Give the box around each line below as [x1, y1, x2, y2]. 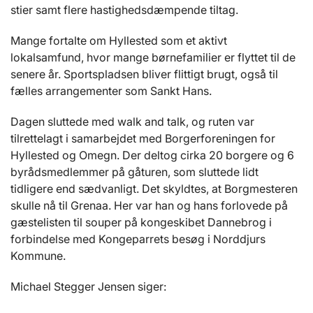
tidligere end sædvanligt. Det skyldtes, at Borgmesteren [10, 182, 298, 196]
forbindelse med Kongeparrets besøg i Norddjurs [10, 232, 265, 247]
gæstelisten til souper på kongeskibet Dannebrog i [10, 215, 272, 230]
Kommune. [10, 249, 68, 263]
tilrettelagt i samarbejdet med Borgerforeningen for [10, 131, 275, 146]
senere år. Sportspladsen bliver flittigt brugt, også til [10, 67, 278, 82]
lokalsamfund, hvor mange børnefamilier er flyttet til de [10, 50, 296, 65]
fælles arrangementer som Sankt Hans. [10, 84, 214, 99]
